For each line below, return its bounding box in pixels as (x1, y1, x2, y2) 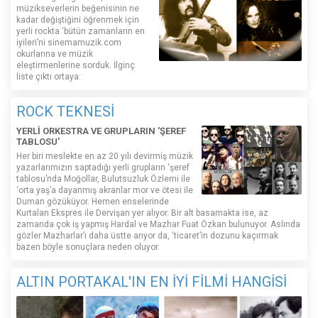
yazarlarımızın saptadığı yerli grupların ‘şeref (16, 162, 190, 172)
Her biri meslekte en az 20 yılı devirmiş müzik (16, 150, 193, 161)
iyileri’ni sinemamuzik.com (16, 37, 121, 48)
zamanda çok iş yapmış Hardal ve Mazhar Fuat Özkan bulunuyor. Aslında (16, 219, 300, 229)
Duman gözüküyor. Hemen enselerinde (16, 196, 169, 207)
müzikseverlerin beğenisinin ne (16, 3, 139, 13)
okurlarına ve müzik (16, 48, 93, 59)
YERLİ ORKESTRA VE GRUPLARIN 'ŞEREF (16, 125, 186, 136)
